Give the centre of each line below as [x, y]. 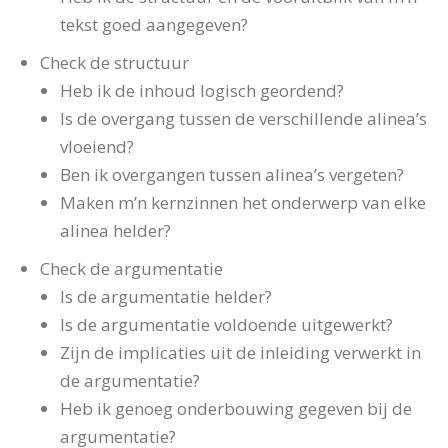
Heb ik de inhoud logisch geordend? [202, 90]
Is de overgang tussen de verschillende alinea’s [243, 118]
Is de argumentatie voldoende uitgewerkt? [226, 324]
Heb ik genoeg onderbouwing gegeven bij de [236, 408]
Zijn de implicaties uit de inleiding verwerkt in [240, 352]
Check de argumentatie [131, 268]
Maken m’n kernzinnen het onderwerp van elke [243, 202]
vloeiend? [97, 146]
